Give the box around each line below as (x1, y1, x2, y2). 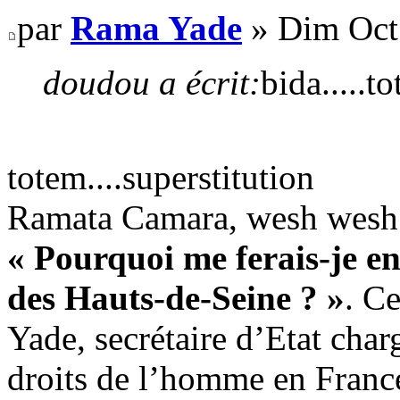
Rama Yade (71, 8, 242, 47)
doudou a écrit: (43, 62, 261, 102)
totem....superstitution (7, 157, 314, 196)
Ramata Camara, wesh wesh (7, 197, 398, 237)
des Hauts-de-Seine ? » (7, 278, 345, 317)
